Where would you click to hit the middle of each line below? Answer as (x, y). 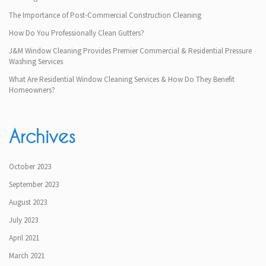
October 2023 (30, 166)
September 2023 (34, 184)
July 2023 (23, 220)
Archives (42, 136)
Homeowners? (32, 90)
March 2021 (27, 255)
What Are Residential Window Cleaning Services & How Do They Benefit (122, 79)
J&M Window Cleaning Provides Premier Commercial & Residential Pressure (130, 50)
